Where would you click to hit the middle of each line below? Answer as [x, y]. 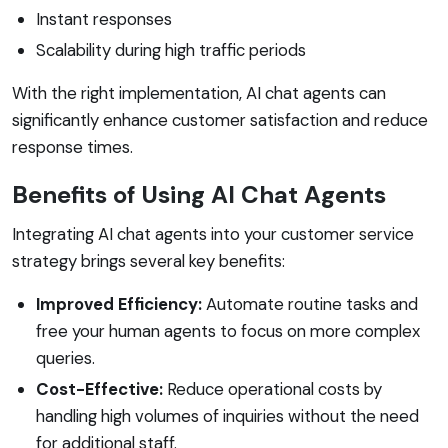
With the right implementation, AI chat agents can [199, 92]
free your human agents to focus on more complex [228, 330]
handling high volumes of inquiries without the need [227, 415]
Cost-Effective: [99, 388]
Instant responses [104, 18]
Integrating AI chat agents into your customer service [213, 233]
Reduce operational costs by [272, 388]
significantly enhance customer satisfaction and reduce [220, 119]
